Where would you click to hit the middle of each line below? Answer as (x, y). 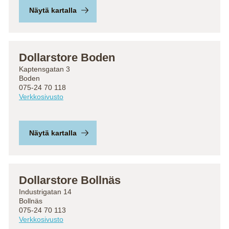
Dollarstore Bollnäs (70, 180)
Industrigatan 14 (45, 192)
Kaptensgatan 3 (44, 69)
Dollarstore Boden (67, 58)
